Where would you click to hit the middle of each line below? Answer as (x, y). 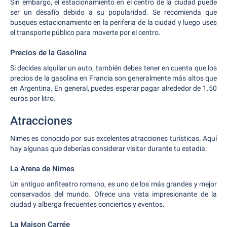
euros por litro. (33, 98)
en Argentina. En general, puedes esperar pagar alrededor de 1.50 (113, 88)
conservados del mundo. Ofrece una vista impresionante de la (113, 194)
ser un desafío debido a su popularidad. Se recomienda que (113, 12)
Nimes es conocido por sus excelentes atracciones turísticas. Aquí (113, 138)
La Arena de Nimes (42, 169)
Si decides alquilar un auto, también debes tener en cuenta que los (113, 68)
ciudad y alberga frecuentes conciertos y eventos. (87, 204)
